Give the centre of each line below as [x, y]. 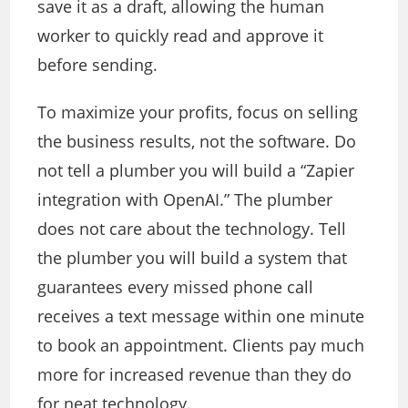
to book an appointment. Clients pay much [201, 346]
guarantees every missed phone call [176, 287]
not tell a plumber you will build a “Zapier [196, 171]
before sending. [98, 65]
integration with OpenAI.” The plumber [185, 200]
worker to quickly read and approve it [181, 36]
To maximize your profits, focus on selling [198, 112]
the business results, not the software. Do [197, 142]
